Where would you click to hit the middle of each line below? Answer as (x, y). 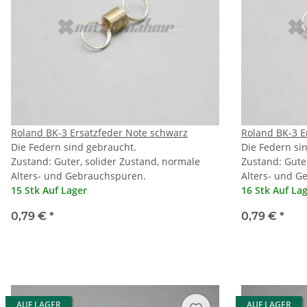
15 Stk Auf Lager (49, 191)
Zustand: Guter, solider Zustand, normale (106, 162)
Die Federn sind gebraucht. (74, 147)
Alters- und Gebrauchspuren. (78, 176)
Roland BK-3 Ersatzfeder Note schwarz (99, 133)
